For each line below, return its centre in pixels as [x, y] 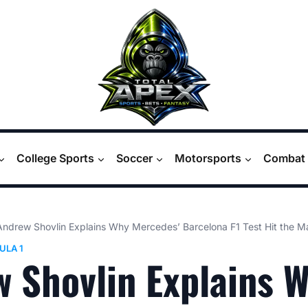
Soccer [134, 158]
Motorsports [208, 158]
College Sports [55, 158]
